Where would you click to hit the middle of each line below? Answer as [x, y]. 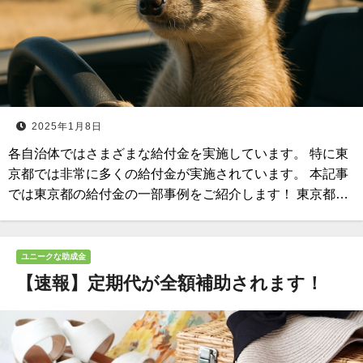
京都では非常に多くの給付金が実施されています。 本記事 [178, 174]
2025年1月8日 [67, 126]
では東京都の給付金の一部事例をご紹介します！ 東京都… [178, 194]
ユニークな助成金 [53, 256]
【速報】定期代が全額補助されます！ [170, 283]
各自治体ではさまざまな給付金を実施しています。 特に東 [178, 154]
